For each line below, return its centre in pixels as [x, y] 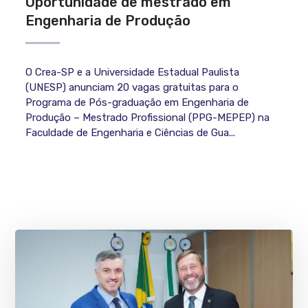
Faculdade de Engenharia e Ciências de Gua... [131, 133]
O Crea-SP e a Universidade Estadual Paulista [133, 73]
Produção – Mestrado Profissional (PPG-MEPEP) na [148, 118]
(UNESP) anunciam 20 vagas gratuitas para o [132, 88]
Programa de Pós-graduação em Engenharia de [137, 103]
